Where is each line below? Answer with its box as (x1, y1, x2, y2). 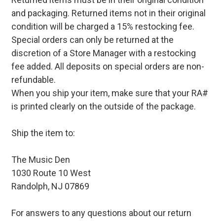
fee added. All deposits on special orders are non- (11, 61, 204, 72)
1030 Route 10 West (11, 167, 91, 178)
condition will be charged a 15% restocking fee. (11, 21, 194, 32)
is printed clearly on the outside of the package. (11, 101, 196, 111)
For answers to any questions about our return (11, 207, 191, 218)
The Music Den (11, 154, 70, 165)
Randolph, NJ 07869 (11, 181, 89, 191)
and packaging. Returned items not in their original (11, 7, 206, 18)
